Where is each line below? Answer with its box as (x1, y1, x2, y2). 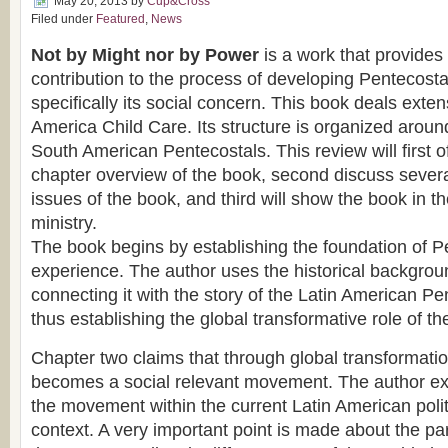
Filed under (31, 12, 96, 26)
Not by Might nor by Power (31, 45, 259, 65)
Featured (96, 12, 145, 26)
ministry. (31, 213, 97, 233)
